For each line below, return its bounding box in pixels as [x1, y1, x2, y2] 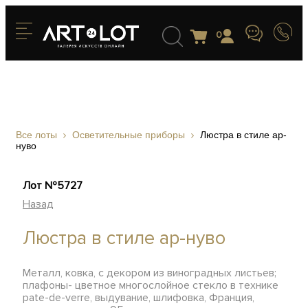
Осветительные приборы [72, 129, 185, 140]
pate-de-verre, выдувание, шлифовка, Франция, [23, 291, 255, 305]
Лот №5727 [23, 179, 83, 192]
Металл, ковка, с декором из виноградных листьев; [23, 266, 277, 280]
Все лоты [16, 129, 57, 140]
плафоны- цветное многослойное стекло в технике [23, 278, 279, 292]
